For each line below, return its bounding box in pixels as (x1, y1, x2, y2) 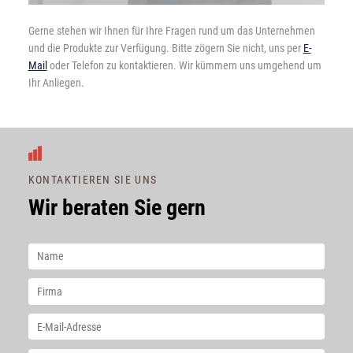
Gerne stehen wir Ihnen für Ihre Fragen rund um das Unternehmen (28, 24, 315, 38)
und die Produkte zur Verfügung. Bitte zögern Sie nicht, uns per (28, 42, 303, 55)
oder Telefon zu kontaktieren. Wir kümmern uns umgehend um (46, 59, 321, 72)
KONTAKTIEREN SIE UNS (28, 173, 158, 186)
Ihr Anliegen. (28, 76, 84, 90)
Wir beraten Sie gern (28, 194, 206, 221)
